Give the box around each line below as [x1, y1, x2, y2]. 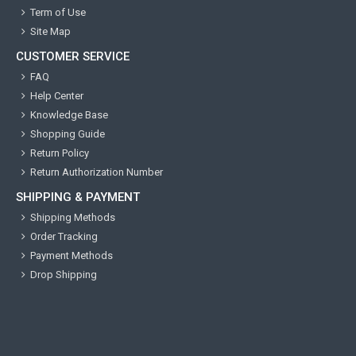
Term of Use [30, 6, 86, 19]
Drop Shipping [30, 269, 97, 281]
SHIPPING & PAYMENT [16, 190, 140, 205]
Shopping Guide [30, 128, 105, 141]
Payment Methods [30, 250, 113, 262]
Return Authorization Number [30, 166, 163, 179]
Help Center [30, 90, 83, 103]
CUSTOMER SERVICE [16, 49, 130, 64]
